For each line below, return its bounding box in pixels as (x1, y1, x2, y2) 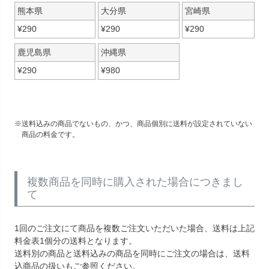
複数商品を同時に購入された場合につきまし (27, 175, 243, 188)
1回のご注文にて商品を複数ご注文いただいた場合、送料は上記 (14, 223, 255, 233)
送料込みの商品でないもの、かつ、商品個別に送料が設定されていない (22, 119, 252, 128)
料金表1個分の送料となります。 (14, 235, 137, 246)
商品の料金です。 (22, 130, 79, 139)
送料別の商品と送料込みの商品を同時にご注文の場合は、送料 (14, 248, 250, 258)
